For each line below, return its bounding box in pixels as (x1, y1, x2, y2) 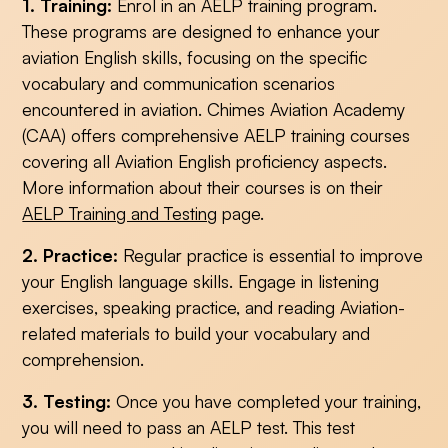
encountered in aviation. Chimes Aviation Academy (22, 98, 406, 121)
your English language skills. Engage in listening (22, 270, 380, 293)
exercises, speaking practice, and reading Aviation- (22, 296, 406, 319)
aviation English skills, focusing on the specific (22, 46, 368, 69)
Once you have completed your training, (111, 389, 422, 412)
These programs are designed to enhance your (22, 20, 381, 43)
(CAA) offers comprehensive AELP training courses (22, 124, 411, 147)
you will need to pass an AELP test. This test (22, 415, 356, 438)
